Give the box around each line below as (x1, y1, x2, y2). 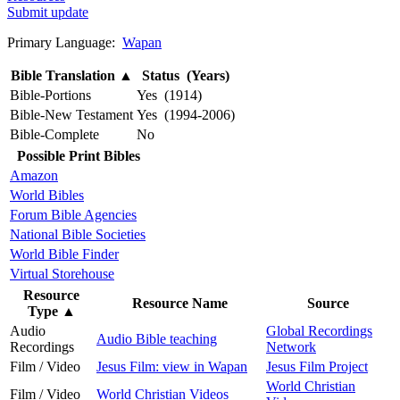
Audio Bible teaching (96, 330, 217, 346)
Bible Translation (10, 67, 119, 83)
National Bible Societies (10, 226, 146, 242)
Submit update (7, 4, 88, 20)
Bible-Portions (10, 87, 91, 103)
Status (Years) (142, 67, 229, 83)
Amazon (10, 167, 58, 183)
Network (266, 338, 316, 354)
